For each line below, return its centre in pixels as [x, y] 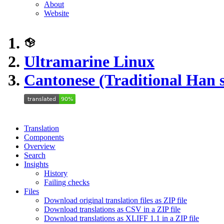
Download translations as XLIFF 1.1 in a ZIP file [121, 218]
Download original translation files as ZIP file [115, 200]
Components [44, 137]
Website [56, 13]
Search [35, 155]
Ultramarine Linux [89, 61]
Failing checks [67, 182]
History [56, 173]
